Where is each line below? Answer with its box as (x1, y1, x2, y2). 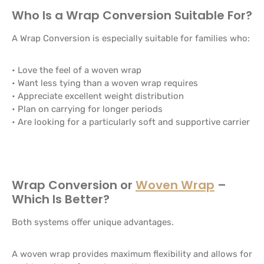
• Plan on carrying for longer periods (12, 104, 163, 114)
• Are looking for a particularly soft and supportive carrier (12, 117, 250, 127)
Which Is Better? (12, 191, 110, 207)
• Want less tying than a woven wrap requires (12, 78, 198, 88)
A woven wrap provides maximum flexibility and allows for (12, 249, 252, 259)
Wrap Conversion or (12, 177, 136, 193)
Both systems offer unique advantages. (12, 217, 174, 227)
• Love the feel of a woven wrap (12, 65, 141, 75)
